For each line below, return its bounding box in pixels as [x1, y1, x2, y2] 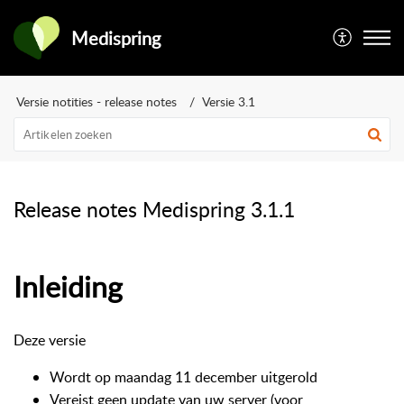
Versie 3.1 [202, 93, 255, 110]
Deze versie [14, 329, 86, 350]
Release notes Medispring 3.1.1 [14, 195, 295, 224]
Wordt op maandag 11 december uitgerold [50, 366, 317, 387]
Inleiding [14, 266, 123, 307]
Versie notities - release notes [16, 93, 177, 110]
